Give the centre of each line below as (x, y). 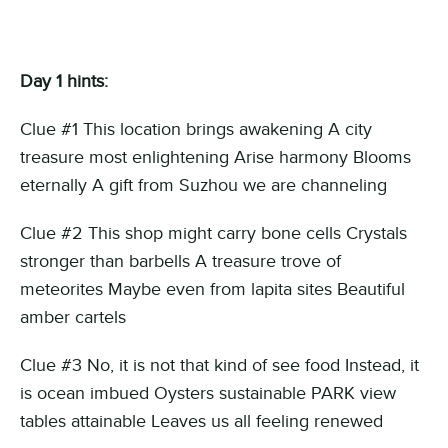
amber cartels (73, 317)
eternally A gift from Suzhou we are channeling (203, 185)
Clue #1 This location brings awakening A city (196, 129)
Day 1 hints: (64, 81)
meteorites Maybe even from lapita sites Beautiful (212, 289)
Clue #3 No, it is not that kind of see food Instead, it (219, 365)
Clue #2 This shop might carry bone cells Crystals (213, 233)
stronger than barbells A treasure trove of (180, 261)
